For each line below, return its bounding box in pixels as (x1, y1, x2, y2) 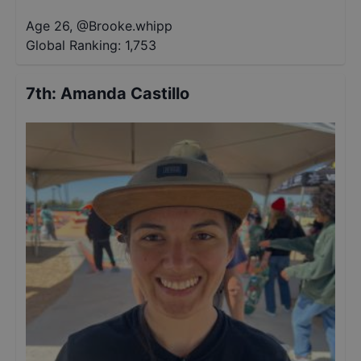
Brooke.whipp (89, 18, 172, 34)
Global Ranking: (26, 37, 121, 53)
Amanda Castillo (60, 84, 189, 103)
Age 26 (26, 18, 69, 34)
